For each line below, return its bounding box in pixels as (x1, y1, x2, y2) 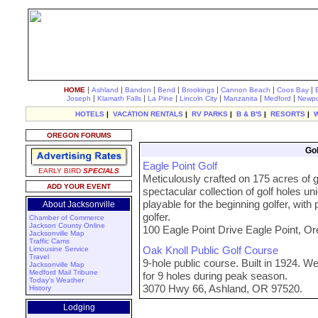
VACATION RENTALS (113, 110, 183, 118)
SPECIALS (81, 167, 119, 175)
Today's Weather (29, 276, 84, 284)
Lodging (62, 302, 95, 312)
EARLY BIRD (38, 167, 81, 175)
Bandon (125, 86, 151, 94)
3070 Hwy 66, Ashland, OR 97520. (143, 283, 302, 295)
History (29, 284, 51, 292)
